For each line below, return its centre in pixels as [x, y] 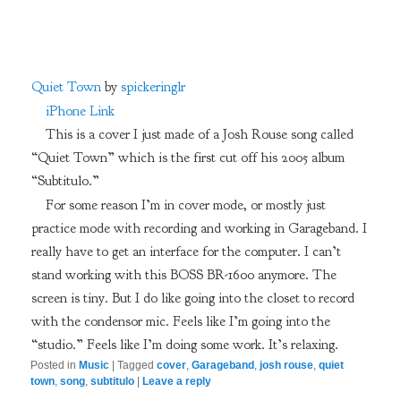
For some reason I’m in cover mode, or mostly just [185, 205]
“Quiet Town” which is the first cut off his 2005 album [188, 158]
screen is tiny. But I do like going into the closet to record [192, 299]
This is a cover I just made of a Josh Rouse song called [199, 135]
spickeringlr [153, 86]
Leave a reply [177, 381]
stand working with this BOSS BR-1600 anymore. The [183, 275]
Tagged [136, 365]
